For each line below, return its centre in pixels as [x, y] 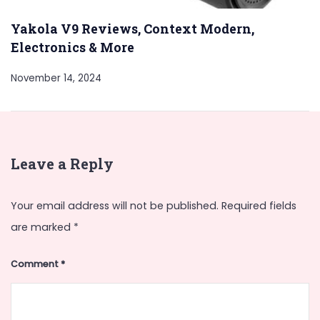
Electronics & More [72, 47]
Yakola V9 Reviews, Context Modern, [132, 28]
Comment [36, 264]
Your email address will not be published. [115, 206]
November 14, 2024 [56, 78]
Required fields [259, 206]
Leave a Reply [62, 164]
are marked [42, 227]
